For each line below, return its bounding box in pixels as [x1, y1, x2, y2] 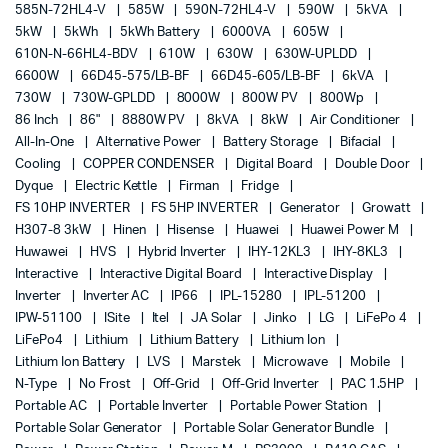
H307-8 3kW [15, 224, 94, 238]
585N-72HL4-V [15, 4, 109, 18]
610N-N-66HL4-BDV [15, 48, 141, 62]
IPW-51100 [15, 312, 85, 326]
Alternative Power [95, 136, 205, 150]
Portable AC [15, 400, 90, 414]
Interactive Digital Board [99, 268, 245, 282]
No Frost [78, 378, 134, 392]
